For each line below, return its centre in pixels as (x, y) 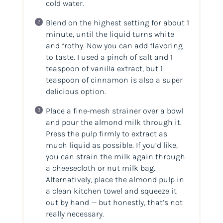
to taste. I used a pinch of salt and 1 (109, 57)
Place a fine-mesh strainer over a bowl (114, 111)
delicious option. (76, 92)
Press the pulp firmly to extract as (106, 134)
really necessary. (75, 214)
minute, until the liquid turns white (110, 34)
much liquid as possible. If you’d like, (111, 145)
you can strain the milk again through (115, 157)
